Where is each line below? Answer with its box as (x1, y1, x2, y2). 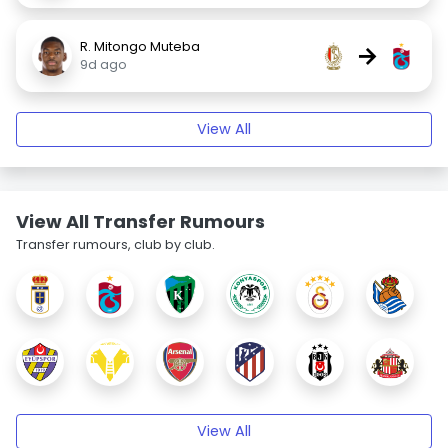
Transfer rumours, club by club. (16, 236, 215, 253)
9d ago (80, 56, 127, 73)
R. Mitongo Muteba (80, 38, 200, 55)
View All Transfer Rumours (16, 209, 265, 234)
